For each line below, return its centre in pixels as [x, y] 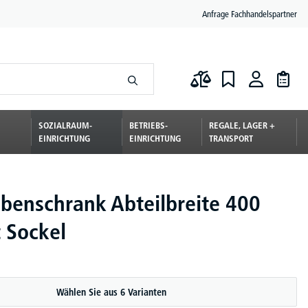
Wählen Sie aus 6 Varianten [111, 292]
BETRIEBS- [148, 125]
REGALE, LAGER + [242, 125]
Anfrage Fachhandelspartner [250, 13]
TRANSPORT [231, 138]
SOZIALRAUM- [66, 125]
